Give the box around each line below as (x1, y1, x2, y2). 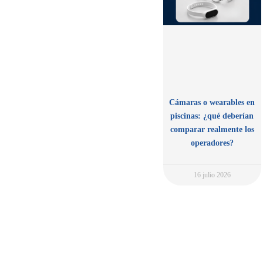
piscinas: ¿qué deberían (170, 112, 254, 121)
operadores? (190, 139, 234, 148)
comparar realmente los (170, 125, 254, 134)
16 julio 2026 (193, 171, 231, 180)
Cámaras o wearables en (169, 98, 255, 107)
